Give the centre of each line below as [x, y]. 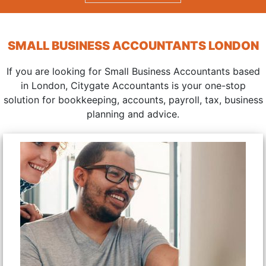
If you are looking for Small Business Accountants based [133, 71]
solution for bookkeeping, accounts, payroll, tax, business [133, 99]
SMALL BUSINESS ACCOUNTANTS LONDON [133, 45]
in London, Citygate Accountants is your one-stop [133, 85]
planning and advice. [133, 114]
